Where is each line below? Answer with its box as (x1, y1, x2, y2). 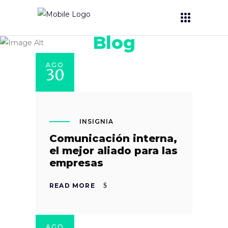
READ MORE (49, 181, 95, 189)
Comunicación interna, (49, 132, 177, 145)
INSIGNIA (79, 117, 113, 125)
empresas (49, 156, 103, 169)
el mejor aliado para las (49, 144, 178, 157)
